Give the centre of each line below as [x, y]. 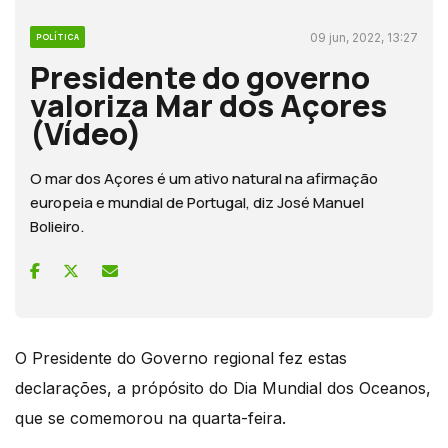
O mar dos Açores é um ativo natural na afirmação [204, 178]
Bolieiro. [57, 226]
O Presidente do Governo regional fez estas [181, 357]
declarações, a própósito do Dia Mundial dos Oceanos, [223, 387]
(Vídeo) [86, 132]
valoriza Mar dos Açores [208, 104]
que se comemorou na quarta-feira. [150, 417]
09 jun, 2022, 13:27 [364, 37]
